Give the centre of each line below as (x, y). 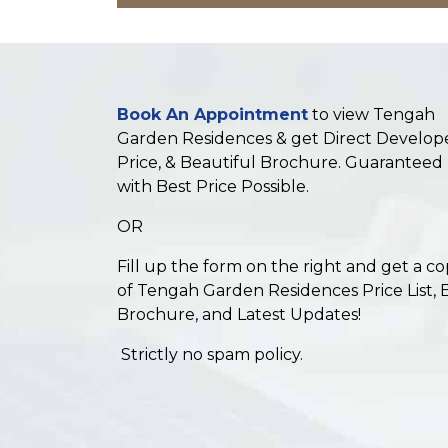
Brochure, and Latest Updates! (239, 314)
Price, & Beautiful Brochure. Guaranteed (280, 162)
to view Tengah (371, 114)
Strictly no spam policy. (210, 354)
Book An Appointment (212, 114)
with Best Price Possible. (213, 186)
